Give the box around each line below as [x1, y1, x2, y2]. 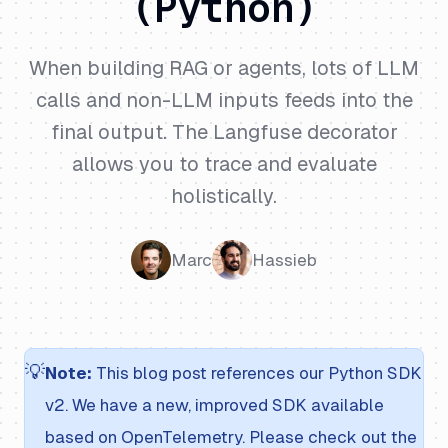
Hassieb [252, 249, 317, 270]
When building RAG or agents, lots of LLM [29, 57, 419, 79]
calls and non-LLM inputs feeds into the [35, 89, 413, 111]
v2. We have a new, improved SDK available [45, 395, 384, 415]
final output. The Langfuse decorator [50, 121, 398, 143]
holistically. [171, 185, 277, 207]
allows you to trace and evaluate [71, 153, 377, 175]
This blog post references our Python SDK [92, 363, 422, 383]
